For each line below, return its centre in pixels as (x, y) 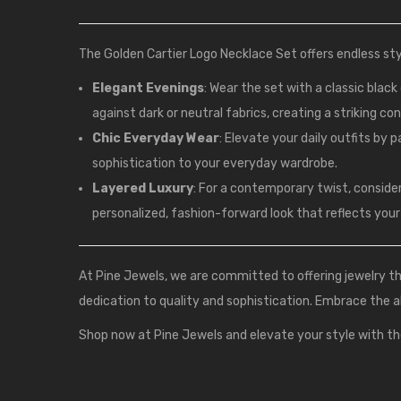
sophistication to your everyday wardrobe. (215, 164)
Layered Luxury (143, 189)
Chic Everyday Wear (156, 139)
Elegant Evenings (148, 89)
